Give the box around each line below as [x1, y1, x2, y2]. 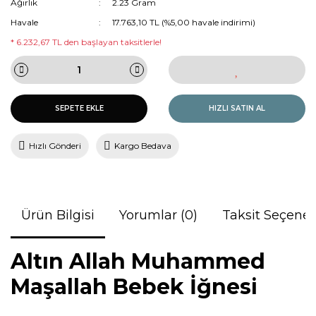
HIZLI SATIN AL [209, 104, 265, 114]
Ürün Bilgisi [21, 207, 95, 223]
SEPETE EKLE [54, 104, 104, 114]
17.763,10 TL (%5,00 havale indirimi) [112, 16, 256, 28]
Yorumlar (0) [119, 207, 197, 223]
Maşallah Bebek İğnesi [11, 273, 257, 300]
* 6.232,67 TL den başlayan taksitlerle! [11, 36, 162, 47]
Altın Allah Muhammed [11, 248, 265, 274]
